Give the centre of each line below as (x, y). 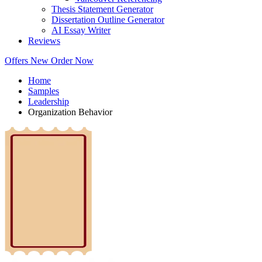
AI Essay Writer (81, 30)
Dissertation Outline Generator (108, 20)
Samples (44, 91)
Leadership (49, 102)
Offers (18, 61)
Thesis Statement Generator (102, 9)
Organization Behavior (70, 112)
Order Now (72, 61)
